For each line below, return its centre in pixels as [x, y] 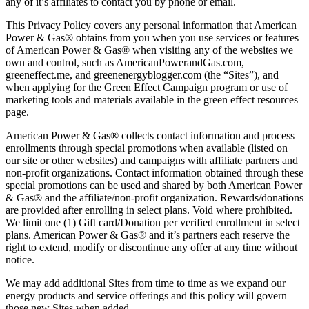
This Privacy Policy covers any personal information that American [151, 25]
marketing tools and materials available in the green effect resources [152, 99]
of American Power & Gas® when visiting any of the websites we [149, 50]
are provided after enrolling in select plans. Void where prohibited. [149, 210]
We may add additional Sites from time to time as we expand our [146, 283]
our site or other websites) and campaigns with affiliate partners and [152, 160]
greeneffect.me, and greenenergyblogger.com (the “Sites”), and [142, 74]
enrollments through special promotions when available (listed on [147, 148]
